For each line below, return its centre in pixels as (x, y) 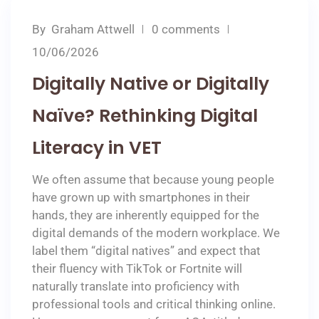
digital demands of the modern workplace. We (156, 233)
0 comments (186, 29)
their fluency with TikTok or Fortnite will (137, 268)
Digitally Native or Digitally (151, 84)
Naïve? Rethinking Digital (145, 116)
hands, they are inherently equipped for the (146, 215)
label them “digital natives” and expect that (146, 251)
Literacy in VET (97, 148)
